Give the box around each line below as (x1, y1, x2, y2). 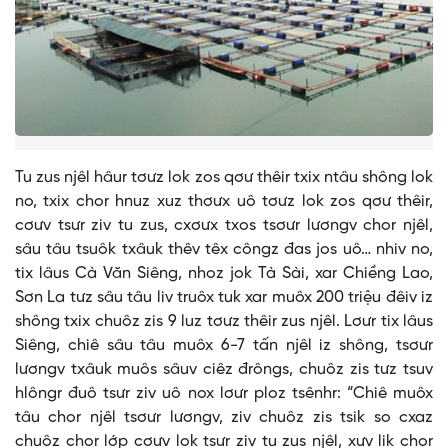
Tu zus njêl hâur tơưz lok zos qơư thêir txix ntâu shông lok (15, 169, 433, 187)
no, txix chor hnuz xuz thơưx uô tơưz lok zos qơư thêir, (15, 193, 433, 211)
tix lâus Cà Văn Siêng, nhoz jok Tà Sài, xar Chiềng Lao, (15, 265, 433, 283)
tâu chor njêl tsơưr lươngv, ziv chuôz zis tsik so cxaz (15, 409, 433, 427)
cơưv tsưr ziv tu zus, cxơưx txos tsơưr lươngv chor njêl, (15, 217, 433, 235)
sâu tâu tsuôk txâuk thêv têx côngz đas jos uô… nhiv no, (15, 241, 433, 259)
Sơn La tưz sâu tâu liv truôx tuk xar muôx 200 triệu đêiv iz (15, 289, 433, 307)
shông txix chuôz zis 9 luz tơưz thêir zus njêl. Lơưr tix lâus (15, 313, 433, 331)
